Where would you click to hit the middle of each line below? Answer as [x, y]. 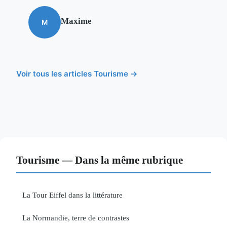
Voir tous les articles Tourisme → [77, 74]
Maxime [76, 21]
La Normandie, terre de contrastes [76, 218]
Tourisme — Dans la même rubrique [100, 160]
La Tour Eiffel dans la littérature [72, 195]
